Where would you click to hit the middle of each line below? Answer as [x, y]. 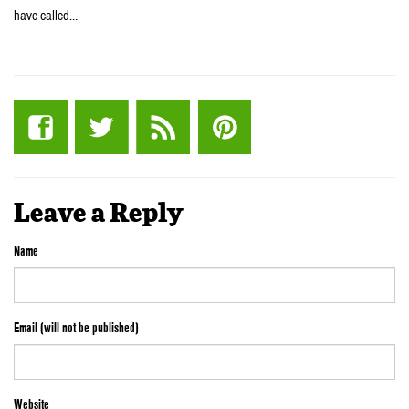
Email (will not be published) [76, 327]
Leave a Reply [98, 215]
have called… [46, 15]
